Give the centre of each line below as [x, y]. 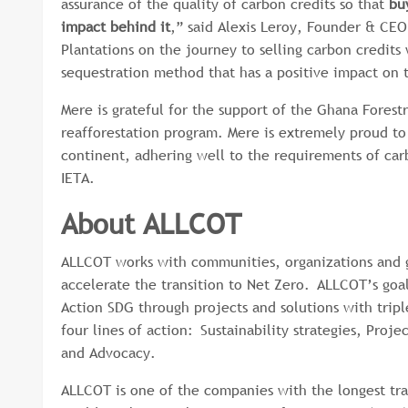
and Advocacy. [111, 352]
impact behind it [116, 26]
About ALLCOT [151, 224]
